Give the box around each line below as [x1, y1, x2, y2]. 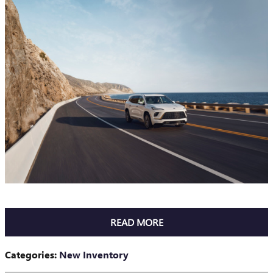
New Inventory [59, 248, 129, 261]
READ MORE [110, 215, 163, 229]
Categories [5, 248, 54, 261]
